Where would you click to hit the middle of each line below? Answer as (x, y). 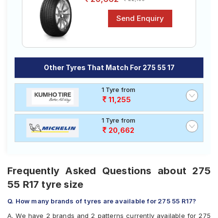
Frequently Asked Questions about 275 (109, 171)
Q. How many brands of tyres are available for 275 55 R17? (102, 201)
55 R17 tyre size (45, 184)
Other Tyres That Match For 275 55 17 (109, 67)
